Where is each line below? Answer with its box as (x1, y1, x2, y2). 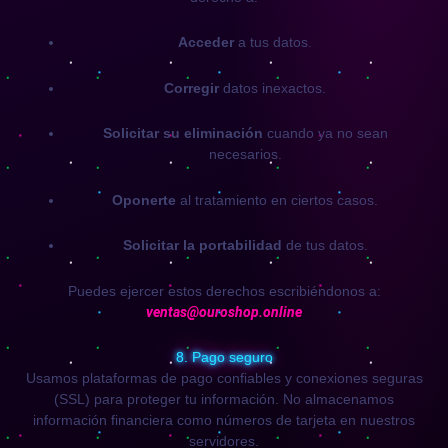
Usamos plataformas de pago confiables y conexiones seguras (25, 370, 423, 386)
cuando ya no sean (262, 125, 388, 141)
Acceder (178, 34, 234, 50)
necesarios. (208, 146, 282, 162)
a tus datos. (234, 34, 312, 50)
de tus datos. (281, 237, 368, 253)
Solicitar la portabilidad (122, 237, 282, 253)
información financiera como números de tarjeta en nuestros (33, 412, 415, 428)
